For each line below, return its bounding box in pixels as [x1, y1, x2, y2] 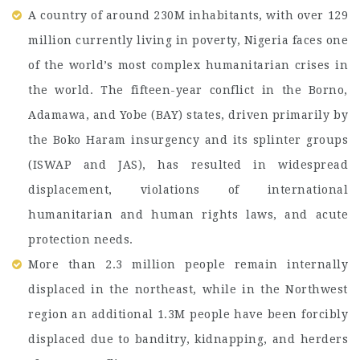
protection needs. [28, 232, 133, 246]
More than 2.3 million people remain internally [28, 257, 348, 271]
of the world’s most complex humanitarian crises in [28, 58, 348, 72]
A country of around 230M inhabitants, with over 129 [28, 8, 348, 22]
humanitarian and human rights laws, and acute [28, 207, 348, 221]
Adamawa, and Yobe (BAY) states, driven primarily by [28, 108, 348, 121]
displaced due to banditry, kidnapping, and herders [28, 332, 348, 346]
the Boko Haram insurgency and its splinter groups [28, 133, 348, 146]
